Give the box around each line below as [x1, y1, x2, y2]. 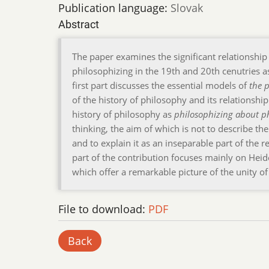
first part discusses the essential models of [72, 79, 249, 92]
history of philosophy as [72, 108, 174, 121]
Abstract [58, 18, 99, 31]
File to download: [58, 202, 148, 217]
